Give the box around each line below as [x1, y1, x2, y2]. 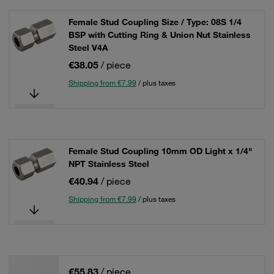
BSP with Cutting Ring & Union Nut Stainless [68, 29, 251, 40]
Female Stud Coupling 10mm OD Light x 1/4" [68, 146, 252, 157]
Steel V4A [68, 42, 108, 53]
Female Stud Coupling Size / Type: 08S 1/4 [68, 17, 242, 28]
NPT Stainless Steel [68, 158, 149, 169]
